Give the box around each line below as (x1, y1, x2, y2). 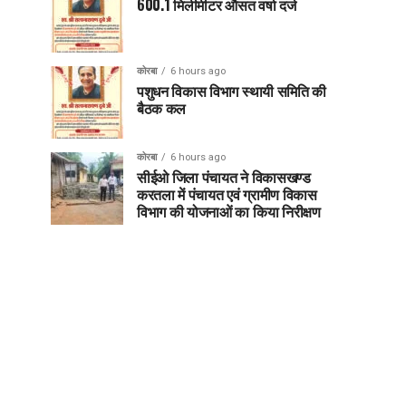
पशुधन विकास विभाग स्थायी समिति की (137, 80, 326, 101)
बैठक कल (137, 97, 187, 119)
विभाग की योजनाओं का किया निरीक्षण (137, 200, 321, 222)
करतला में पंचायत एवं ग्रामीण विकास (137, 183, 317, 205)
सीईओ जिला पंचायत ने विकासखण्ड (137, 166, 311, 188)
